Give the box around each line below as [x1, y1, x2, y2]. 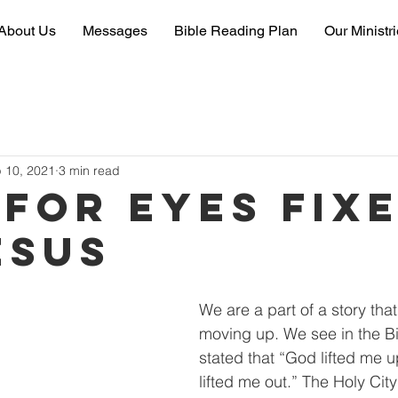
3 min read [59, 162, 120, 179]
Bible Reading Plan [174, 22, 298, 39]
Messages [83, 22, 147, 39]
